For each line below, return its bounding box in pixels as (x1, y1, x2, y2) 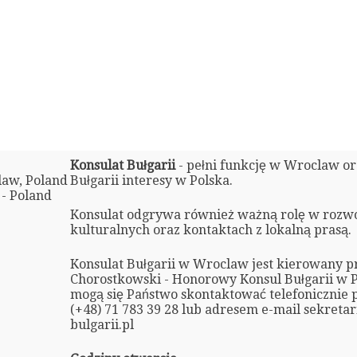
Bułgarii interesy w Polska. (69, 172, 233, 188)
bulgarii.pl (69, 316, 134, 332)
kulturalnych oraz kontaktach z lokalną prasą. (69, 222, 351, 237)
